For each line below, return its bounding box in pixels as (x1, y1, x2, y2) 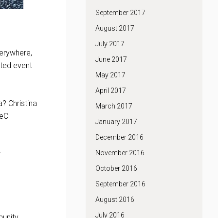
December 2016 (95, 133, 144, 141)
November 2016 (95, 149, 145, 157)
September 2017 (95, 9, 145, 17)
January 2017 (95, 118, 137, 126)
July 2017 (95, 40, 125, 48)
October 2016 (95, 164, 137, 172)
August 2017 (95, 24, 134, 32)
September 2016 (95, 180, 145, 188)
